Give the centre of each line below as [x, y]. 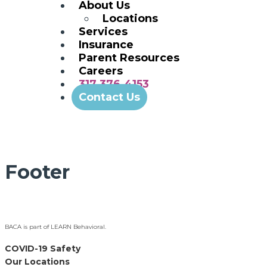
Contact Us [109, 97]
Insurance [106, 45]
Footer [37, 172]
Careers [101, 71]
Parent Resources [129, 58]
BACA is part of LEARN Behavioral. [55, 227]
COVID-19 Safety [43, 249]
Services [103, 32]
